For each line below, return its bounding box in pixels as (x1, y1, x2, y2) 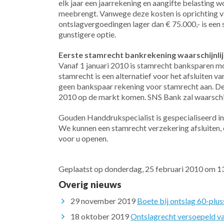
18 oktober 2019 (70, 211, 129, 221)
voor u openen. (58, 133, 108, 143)
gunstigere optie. (58, 29, 116, 39)
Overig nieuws (58, 179, 121, 190)
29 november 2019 (70, 196, 135, 205)
